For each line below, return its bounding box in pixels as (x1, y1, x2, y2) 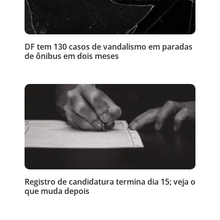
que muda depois (25, 185, 89, 196)
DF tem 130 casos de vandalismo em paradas (25, 41, 192, 52)
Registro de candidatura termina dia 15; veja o (25, 176, 195, 187)
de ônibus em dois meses (25, 50, 119, 61)
